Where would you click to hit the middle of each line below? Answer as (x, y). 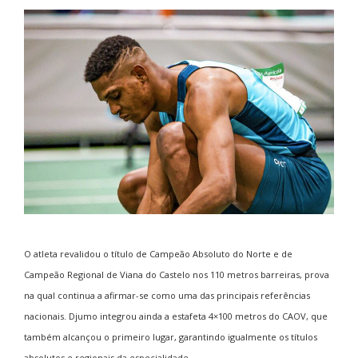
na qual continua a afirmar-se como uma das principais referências (167, 295)
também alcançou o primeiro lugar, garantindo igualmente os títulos (171, 336)
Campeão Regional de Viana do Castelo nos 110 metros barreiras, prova (177, 274)
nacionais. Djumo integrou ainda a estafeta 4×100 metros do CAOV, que (176, 316)
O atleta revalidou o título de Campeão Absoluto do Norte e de (158, 253)
